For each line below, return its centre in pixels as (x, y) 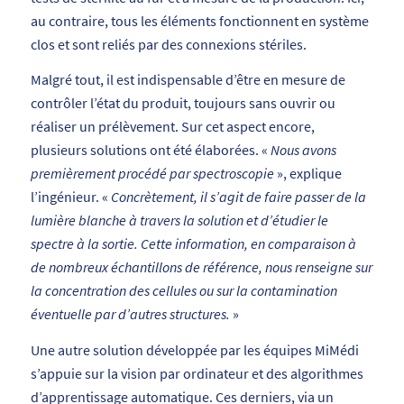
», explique (308, 174)
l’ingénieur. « (70, 197)
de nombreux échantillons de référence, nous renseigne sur (201, 267)
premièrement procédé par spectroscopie (152, 174)
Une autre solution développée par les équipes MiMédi (194, 350)
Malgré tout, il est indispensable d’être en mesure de (188, 80)
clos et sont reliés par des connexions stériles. (168, 44)
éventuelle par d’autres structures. (130, 314)
